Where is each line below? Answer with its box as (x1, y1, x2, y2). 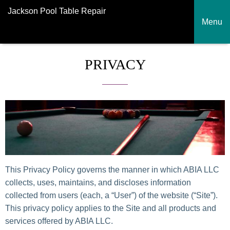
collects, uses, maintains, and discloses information (5, 178, 191, 187)
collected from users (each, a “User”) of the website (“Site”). (5, 191, 218, 200)
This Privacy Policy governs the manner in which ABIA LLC (5, 165, 219, 175)
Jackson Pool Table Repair (8, 6, 106, 15)
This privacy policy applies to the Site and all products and (5, 204, 216, 213)
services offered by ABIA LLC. (5, 217, 113, 226)
